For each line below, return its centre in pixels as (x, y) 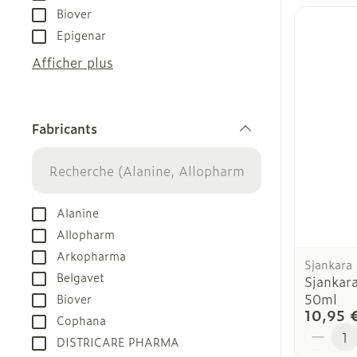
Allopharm (86, 233)
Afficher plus (73, 62)
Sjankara (328, 265)
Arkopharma (91, 255)
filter (79, 143)
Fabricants (65, 128)
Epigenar (81, 34)
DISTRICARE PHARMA (118, 341)
